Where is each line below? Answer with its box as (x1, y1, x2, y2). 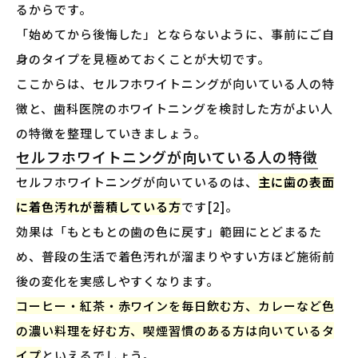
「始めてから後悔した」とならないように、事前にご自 (16, 25, 335, 42)
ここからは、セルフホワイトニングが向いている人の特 (16, 74, 335, 92)
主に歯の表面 (257, 173, 335, 190)
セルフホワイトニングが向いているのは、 (16, 173, 258, 190)
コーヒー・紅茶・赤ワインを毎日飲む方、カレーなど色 (16, 296, 335, 314)
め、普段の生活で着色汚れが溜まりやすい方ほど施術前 (16, 247, 335, 265)
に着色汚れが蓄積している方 (16, 197, 182, 215)
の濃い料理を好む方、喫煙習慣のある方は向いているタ (16, 321, 335, 339)
